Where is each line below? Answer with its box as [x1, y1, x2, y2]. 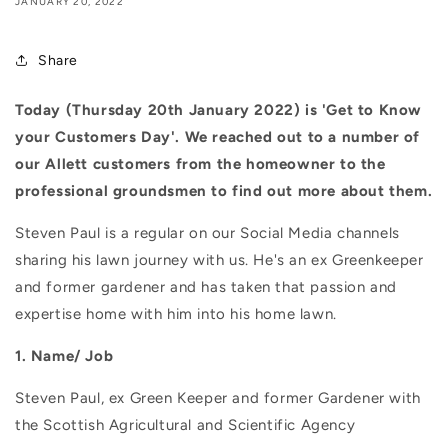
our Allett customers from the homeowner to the [15, 155, 386, 174]
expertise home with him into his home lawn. [15, 305, 337, 324]
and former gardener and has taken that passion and [15, 278, 398, 297]
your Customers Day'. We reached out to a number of [15, 128, 421, 147]
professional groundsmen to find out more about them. [15, 182, 433, 201]
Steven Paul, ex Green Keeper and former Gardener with [15, 389, 421, 408]
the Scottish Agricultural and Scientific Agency [15, 416, 356, 435]
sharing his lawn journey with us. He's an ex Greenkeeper [15, 251, 424, 270]
